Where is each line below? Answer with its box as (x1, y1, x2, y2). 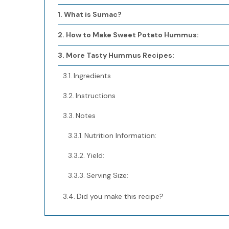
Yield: (86, 151, 104, 160)
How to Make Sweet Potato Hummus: (65, 30, 199, 39)
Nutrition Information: (84, 131, 156, 140)
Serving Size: (86, 171, 128, 180)
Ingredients (73, 71, 111, 80)
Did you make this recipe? (76, 192, 164, 201)
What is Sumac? (63, 10, 122, 19)
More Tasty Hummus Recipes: (65, 51, 174, 60)
